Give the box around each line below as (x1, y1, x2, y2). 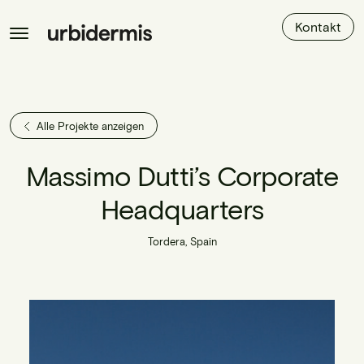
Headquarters (100, 191, 264, 225)
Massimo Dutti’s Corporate (25, 158, 338, 192)
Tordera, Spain (147, 234, 217, 248)
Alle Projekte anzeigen (37, 119, 144, 132)
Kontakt (295, 19, 341, 34)
